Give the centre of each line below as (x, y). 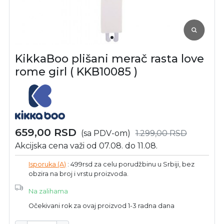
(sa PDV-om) (106, 133)
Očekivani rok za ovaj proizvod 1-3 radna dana (102, 205)
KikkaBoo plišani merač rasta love (110, 58)
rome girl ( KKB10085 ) (76, 71)
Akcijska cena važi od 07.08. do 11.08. (86, 145)
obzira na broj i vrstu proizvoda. (79, 173)
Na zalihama (48, 191)
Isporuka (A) (47, 164)
